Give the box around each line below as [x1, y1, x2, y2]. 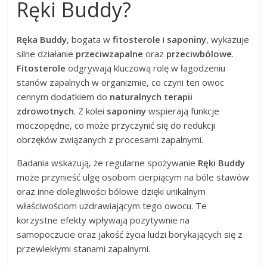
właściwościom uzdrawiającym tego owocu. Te [17, 199, 207, 212]
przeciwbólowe [166, 47, 232, 60]
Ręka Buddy [17, 33, 67, 45]
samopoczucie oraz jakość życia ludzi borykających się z [17, 228, 243, 240]
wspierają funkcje [146, 104, 220, 117]
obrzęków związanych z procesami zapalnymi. [17, 133, 204, 145]
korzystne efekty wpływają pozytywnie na [17, 213, 190, 226]
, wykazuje [206, 33, 250, 45]
